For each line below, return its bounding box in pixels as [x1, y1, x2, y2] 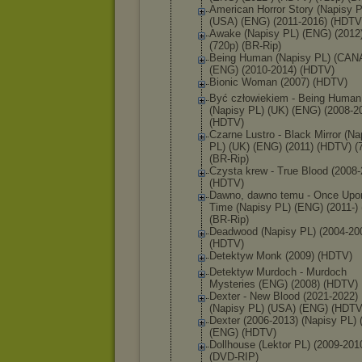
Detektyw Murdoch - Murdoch [209, 266, 347, 278]
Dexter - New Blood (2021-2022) [209, 290, 358, 302]
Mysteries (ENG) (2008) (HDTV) [209, 278, 358, 290]
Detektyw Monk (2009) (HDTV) [209, 250, 352, 262]
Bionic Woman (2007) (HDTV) [209, 76, 347, 88]
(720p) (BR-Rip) [209, 40, 281, 52]
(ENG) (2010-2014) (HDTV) [209, 64, 335, 76]
